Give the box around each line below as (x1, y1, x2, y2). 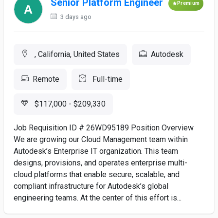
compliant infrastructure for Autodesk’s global (14, 182, 168, 191)
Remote (33, 74, 59, 84)
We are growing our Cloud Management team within (14, 135, 188, 144)
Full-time (91, 74, 123, 84)
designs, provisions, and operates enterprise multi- (14, 158, 187, 167)
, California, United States (33, 50, 120, 59)
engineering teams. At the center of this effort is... (14, 193, 182, 202)
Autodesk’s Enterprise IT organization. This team (14, 146, 178, 156)
